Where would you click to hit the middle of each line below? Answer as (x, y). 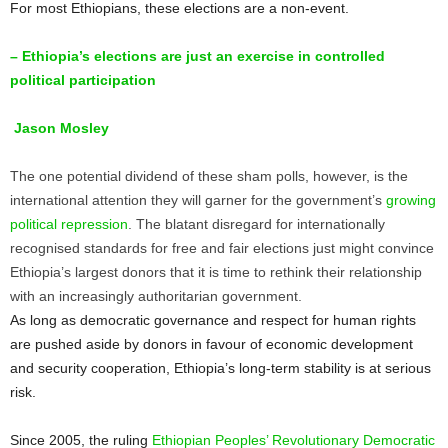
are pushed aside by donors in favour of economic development (211, 343)
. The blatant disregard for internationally (256, 223)
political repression (69, 223)
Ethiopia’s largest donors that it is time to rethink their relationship (216, 271)
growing (411, 199)
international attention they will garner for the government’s (198, 199)
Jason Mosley (59, 127)
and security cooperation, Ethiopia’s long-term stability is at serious (220, 367)
